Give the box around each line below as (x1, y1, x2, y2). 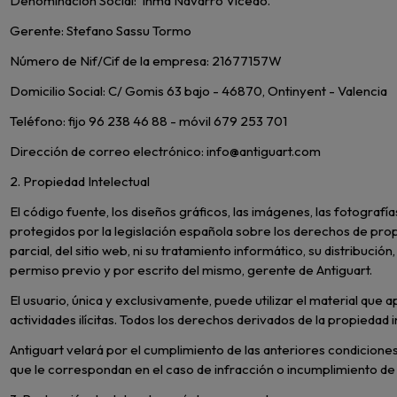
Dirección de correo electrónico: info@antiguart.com (10, 143, 322, 160)
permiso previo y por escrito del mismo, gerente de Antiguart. (10, 261, 373, 279)
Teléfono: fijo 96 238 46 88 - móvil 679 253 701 (10, 113, 288, 130)
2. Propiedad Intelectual (10, 173, 151, 191)
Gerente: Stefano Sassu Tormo (10, 22, 192, 40)
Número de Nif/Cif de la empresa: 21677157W (10, 52, 283, 70)
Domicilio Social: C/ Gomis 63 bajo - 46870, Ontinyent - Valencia (10, 82, 388, 100)
